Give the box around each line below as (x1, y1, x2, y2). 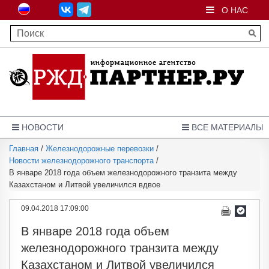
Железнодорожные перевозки (46, 144, 154, 153)
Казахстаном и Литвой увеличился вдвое (9, 180, 160, 189)
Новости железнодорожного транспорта (9, 156, 154, 165)
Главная (9, 144, 38, 153)
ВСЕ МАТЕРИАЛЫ (189, 122, 263, 132)
